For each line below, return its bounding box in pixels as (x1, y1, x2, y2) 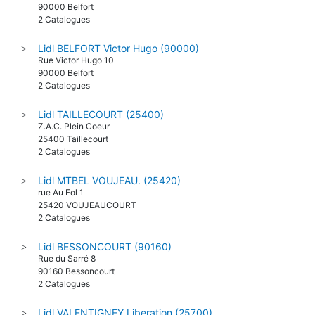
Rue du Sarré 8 (38, 266, 96, 278)
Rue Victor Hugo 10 (38, 68, 114, 79)
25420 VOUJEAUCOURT (38, 213, 136, 224)
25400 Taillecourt (38, 147, 108, 158)
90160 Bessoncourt (38, 279, 115, 290)
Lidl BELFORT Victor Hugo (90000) (38, 56, 199, 68)
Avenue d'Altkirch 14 (38, 2, 118, 13)
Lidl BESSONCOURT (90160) (38, 254, 172, 266)
